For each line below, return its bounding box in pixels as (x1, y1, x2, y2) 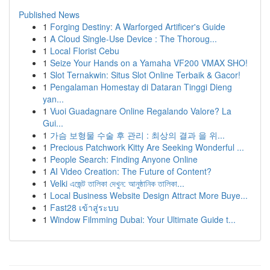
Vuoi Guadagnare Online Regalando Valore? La (50, 105, 231, 117)
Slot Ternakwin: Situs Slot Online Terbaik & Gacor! (50, 69, 240, 81)
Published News (19, 8, 80, 20)
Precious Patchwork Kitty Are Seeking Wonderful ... (50, 141, 244, 153)
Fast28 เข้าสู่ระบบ (50, 201, 119, 213)
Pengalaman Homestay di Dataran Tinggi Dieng (50, 81, 232, 93)
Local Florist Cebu (50, 45, 119, 57)
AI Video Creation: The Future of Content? (50, 165, 212, 177)
